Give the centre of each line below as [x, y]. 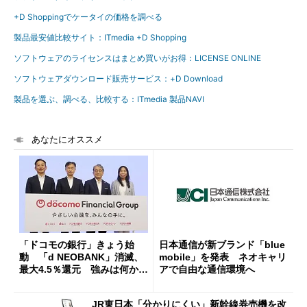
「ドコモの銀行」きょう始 [77, 244]
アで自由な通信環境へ [207, 269]
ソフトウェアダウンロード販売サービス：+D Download [118, 78]
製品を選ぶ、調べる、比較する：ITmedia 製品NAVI [109, 99]
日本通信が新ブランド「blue [222, 244]
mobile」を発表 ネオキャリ [223, 257]
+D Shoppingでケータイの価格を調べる [88, 17]
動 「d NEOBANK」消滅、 [81, 257]
